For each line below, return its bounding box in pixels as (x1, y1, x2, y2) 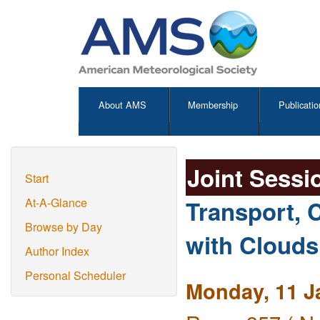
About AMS (99, 98, 147, 111)
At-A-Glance (25, 194, 87, 211)
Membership (188, 98, 239, 111)
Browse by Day (25, 219, 102, 235)
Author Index (25, 243, 89, 259)
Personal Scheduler (25, 267, 126, 284)
